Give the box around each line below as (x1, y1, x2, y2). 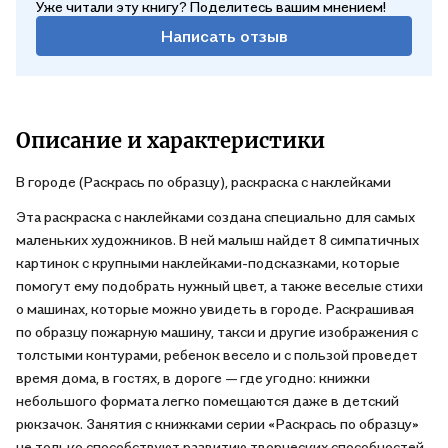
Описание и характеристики (16, 128, 325, 154)
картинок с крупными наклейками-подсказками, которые (16, 254, 400, 272)
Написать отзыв (160, 25, 288, 46)
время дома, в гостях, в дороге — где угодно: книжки (16, 369, 370, 387)
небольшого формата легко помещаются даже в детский (16, 392, 399, 410)
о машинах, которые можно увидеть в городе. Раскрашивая (16, 300, 414, 318)
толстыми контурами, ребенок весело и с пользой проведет (16, 346, 418, 364)
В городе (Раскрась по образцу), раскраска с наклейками (16, 173, 391, 191)
